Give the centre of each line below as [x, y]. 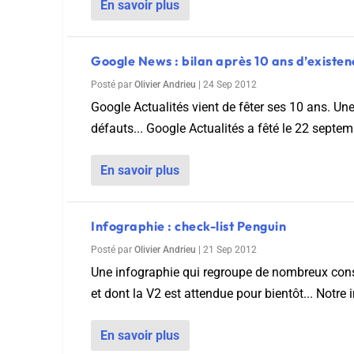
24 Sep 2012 [230, 85]
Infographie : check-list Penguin [188, 226]
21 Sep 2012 [230, 250]
